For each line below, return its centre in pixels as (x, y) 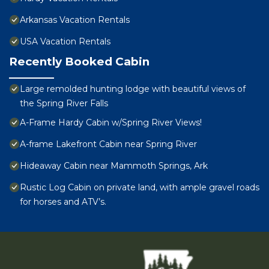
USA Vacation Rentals (65, 42)
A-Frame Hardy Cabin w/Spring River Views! (111, 123)
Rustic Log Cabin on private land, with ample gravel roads (140, 188)
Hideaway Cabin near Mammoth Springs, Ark (114, 166)
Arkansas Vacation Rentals (75, 20)
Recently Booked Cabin (79, 62)
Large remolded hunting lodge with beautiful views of (133, 89)
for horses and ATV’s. (63, 202)
